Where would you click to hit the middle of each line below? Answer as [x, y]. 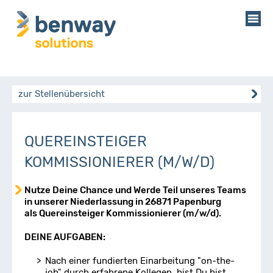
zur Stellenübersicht [62, 94]
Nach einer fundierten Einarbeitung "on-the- [140, 261]
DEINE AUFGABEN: [65, 237]
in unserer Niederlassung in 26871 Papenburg [123, 202]
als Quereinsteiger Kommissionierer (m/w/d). [123, 213]
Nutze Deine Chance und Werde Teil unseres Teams [135, 190]
